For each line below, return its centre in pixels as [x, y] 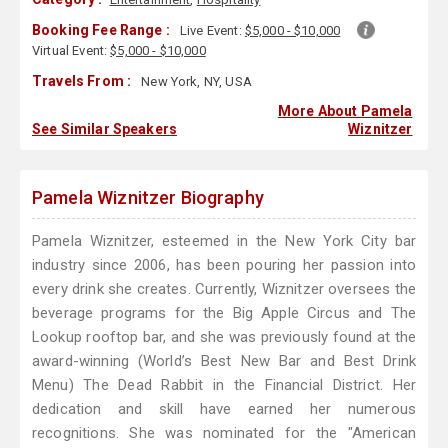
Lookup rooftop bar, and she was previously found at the [224, 337]
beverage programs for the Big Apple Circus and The [224, 313]
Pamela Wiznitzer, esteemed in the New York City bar [224, 241]
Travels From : [82, 81]
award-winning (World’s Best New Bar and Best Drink [224, 361]
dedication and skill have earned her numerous [224, 409]
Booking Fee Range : [101, 30]
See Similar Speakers [104, 129]
